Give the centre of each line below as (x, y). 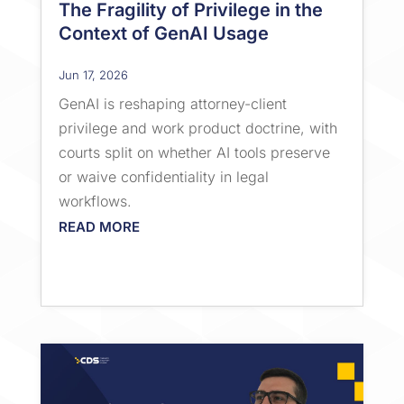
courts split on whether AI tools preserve (194, 152)
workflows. (95, 201)
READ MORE (99, 226)
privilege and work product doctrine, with (197, 128)
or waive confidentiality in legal (163, 176)
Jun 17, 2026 (93, 74)
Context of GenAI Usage (163, 33)
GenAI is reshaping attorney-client (172, 103)
